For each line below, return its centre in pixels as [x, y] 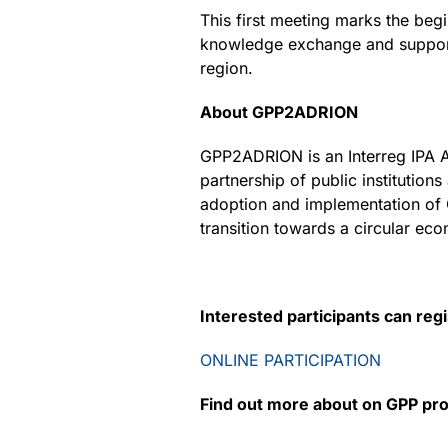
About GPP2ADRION [279, 112]
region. [226, 68]
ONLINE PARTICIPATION [290, 360]
